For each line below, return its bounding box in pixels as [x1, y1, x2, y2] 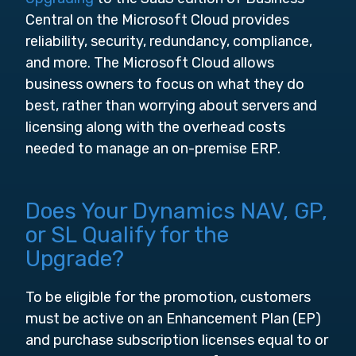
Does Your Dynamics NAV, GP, [25, 198, 327, 224]
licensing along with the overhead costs [25, 118, 285, 136]
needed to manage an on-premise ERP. [25, 140, 284, 157]
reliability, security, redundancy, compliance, [25, 33, 312, 50]
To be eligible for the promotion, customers [25, 288, 311, 306]
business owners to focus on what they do [25, 75, 304, 93]
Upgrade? [25, 246, 124, 272]
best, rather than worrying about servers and [25, 97, 317, 114]
